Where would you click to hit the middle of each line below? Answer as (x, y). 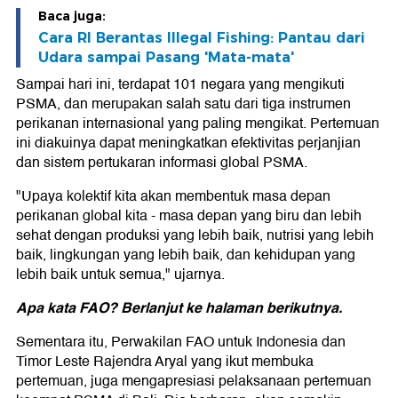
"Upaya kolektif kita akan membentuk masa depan (173, 197)
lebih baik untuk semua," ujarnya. (120, 275)
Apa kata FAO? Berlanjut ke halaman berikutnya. (179, 308)
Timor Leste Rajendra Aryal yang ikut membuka (165, 362)
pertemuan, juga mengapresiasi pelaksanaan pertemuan (194, 382)
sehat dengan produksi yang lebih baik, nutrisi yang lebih (195, 236)
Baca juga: (72, 16)
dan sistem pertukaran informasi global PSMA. (162, 163)
